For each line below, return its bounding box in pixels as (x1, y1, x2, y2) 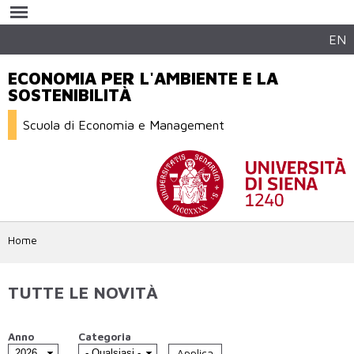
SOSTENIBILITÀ (8, 85, 131, 106)
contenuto (129, 16, 179, 28)
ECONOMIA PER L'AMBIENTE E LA (8, 68, 278, 89)
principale (129, 30, 178, 43)
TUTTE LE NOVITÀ (8, 281, 158, 303)
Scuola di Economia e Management (23, 117, 225, 133)
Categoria (78, 330, 132, 344)
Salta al (129, 2, 166, 14)
